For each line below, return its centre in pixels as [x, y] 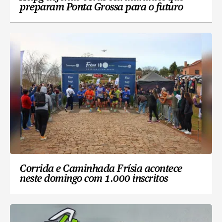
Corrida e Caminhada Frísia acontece [101, 169]
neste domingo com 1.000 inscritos [94, 179]
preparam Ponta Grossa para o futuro [102, 8]
